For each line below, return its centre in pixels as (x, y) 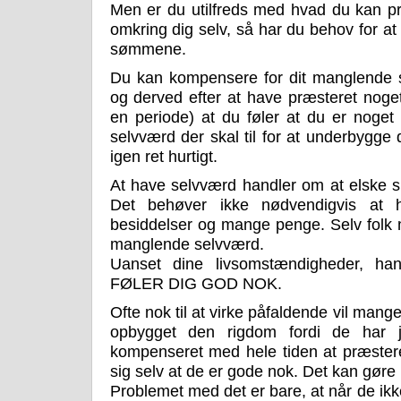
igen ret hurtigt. (163, 157)
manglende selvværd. (187, 245)
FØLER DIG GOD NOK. (196, 284)
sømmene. (148, 50)
